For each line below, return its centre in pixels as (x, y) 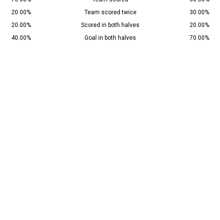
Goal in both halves (110, 38)
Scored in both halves (110, 25)
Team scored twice (110, 13)
